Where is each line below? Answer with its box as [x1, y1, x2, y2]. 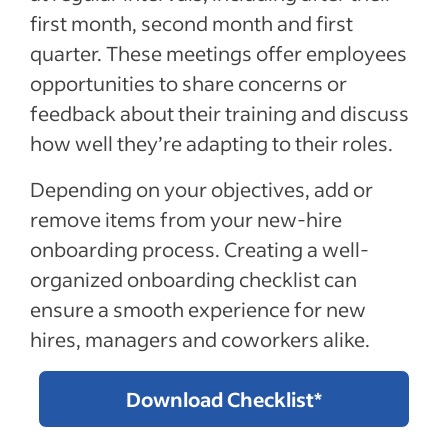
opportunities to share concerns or [30, 69, 347, 96]
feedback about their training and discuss [30, 99, 409, 126]
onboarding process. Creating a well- [30, 235, 369, 262]
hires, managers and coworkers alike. [30, 325, 370, 352]
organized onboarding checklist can [30, 265, 357, 292]
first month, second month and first [30, 9, 353, 36]
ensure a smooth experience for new [30, 295, 366, 322]
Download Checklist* [126, 385, 322, 412]
